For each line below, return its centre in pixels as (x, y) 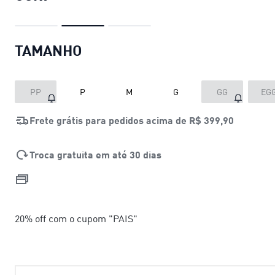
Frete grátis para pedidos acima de (109, 120)
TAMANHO (48, 49)
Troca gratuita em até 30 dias (95, 154)
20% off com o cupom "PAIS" (76, 218)
